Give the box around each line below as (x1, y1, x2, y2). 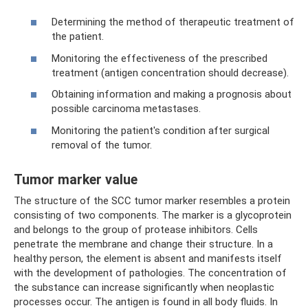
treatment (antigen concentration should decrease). (52, 66, 289, 79)
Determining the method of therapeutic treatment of (52, 16, 294, 29)
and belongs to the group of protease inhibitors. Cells (14, 223, 258, 236)
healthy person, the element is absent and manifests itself (14, 252, 282, 265)
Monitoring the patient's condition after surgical (52, 124, 269, 137)
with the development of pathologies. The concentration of (14, 266, 287, 279)
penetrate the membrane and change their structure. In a (14, 237, 273, 250)
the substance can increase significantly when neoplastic (14, 280, 274, 294)
